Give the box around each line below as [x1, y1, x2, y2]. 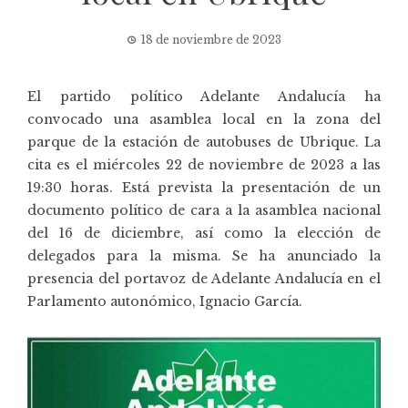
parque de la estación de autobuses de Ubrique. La [27, 133, 381, 150]
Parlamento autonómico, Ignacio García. [27, 292, 302, 310]
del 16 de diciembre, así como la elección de [27, 224, 381, 241]
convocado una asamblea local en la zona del [27, 110, 381, 127]
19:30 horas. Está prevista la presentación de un [27, 178, 381, 196]
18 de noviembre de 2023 [141, 32, 281, 46]
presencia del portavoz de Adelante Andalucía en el [27, 270, 381, 287]
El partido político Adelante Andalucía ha [27, 87, 381, 105]
